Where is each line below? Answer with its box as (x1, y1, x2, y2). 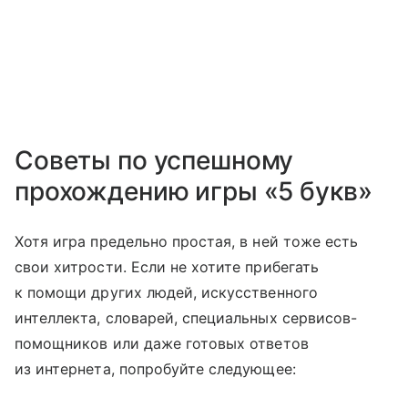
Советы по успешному (15, 144, 294, 176)
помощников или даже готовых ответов (15, 333, 309, 352)
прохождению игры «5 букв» (15, 175, 372, 207)
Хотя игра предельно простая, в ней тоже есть (15, 231, 359, 250)
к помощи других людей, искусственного (15, 282, 318, 301)
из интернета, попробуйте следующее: (15, 359, 296, 378)
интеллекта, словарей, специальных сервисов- (15, 308, 358, 327)
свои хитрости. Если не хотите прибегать (15, 257, 319, 276)
